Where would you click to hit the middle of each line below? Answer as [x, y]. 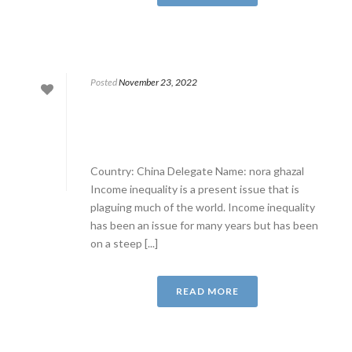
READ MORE [207, 291]
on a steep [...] [124, 243]
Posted [104, 82]
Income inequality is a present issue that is [195, 189]
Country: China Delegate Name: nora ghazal [197, 171]
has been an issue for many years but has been [204, 225]
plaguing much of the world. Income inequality [203, 207]
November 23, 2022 [158, 82]
